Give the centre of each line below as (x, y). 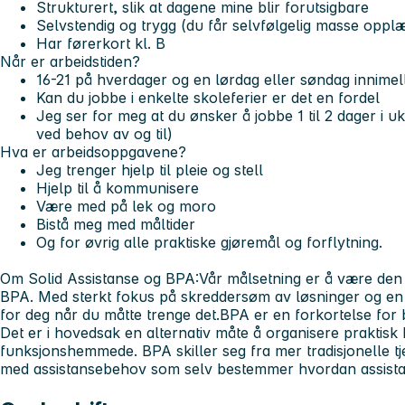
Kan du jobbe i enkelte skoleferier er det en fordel (208, 98)
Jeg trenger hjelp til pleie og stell (150, 170)
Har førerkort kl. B (101, 44)
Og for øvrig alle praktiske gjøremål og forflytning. (209, 243)
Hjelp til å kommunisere (118, 188)
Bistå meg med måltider (116, 225)
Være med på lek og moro (126, 207)
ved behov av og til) (104, 134)
